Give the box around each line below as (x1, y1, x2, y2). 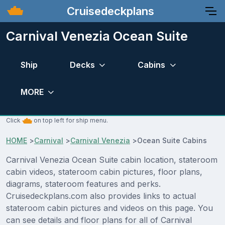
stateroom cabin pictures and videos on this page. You (6, 203, 213, 213)
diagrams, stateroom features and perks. (6, 179, 161, 189)
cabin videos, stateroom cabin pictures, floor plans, (6, 167, 202, 177)
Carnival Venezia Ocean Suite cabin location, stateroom (6, 155, 217, 165)
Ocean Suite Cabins (137, 136, 207, 145)
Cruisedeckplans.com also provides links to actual (6, 191, 196, 201)
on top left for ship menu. (32, 117, 108, 125)
